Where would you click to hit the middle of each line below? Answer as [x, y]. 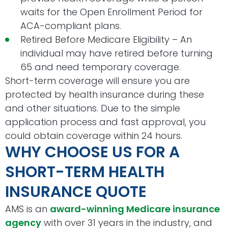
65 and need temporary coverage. [101, 67]
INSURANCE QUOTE [76, 192]
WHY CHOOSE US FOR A [92, 152]
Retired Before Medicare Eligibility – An [106, 40]
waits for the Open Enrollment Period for [111, 12]
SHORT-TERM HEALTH [85, 172]
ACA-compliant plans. [71, 26]
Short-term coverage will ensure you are [97, 81]
